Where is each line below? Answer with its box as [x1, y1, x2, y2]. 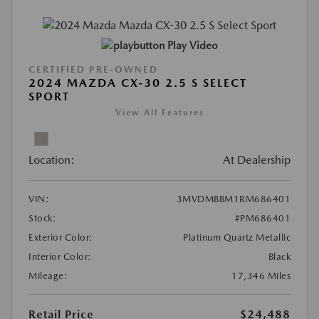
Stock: [28, 213, 56, 224]
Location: [28, 153, 75, 167]
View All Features [115, 108, 204, 118]
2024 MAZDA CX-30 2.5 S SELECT [28, 76, 247, 90]
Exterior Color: [28, 232, 93, 244]
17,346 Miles [231, 271, 291, 282]
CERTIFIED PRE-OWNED [28, 64, 158, 75]
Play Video [167, 39, 218, 53]
